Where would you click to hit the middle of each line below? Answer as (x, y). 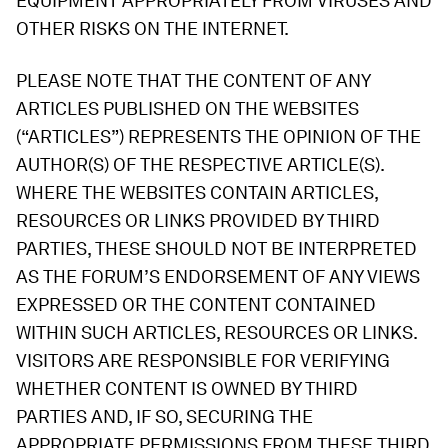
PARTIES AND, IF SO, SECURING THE (164, 416)
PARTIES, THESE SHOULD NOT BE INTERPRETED (216, 248)
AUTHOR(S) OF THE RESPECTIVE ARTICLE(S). (200, 164)
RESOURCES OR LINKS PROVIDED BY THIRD (198, 220)
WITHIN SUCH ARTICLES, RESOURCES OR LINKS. (216, 332)
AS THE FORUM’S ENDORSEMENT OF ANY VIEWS (218, 276)
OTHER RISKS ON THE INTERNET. (152, 28)
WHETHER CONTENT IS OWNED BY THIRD (187, 388)
